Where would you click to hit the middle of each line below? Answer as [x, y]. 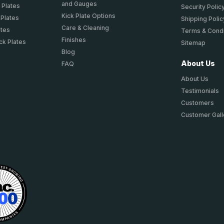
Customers [198, 103]
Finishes [73, 40]
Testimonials [200, 91]
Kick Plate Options [88, 16]
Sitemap [193, 43]
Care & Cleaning [85, 28]
